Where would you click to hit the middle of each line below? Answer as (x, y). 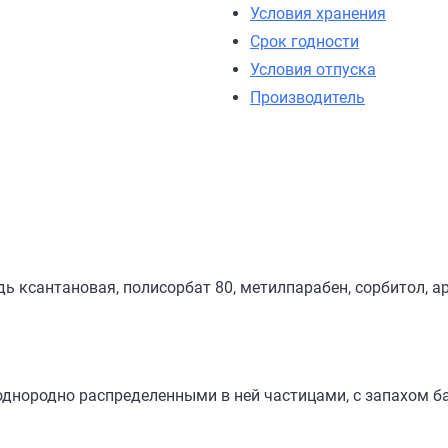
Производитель (307, 97)
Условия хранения (318, 13)
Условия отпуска (313, 69)
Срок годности (304, 41)
